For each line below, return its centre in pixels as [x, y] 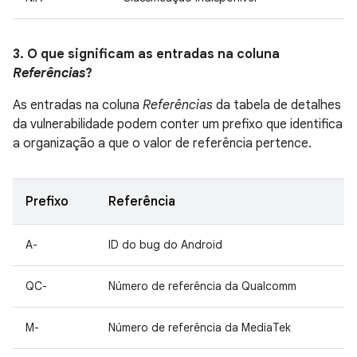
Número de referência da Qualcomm [202, 286]
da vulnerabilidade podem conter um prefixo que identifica [178, 124]
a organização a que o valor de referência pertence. [162, 143]
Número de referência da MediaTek [200, 328]
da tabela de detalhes [277, 105]
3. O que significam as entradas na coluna [146, 54]
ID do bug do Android [165, 245]
